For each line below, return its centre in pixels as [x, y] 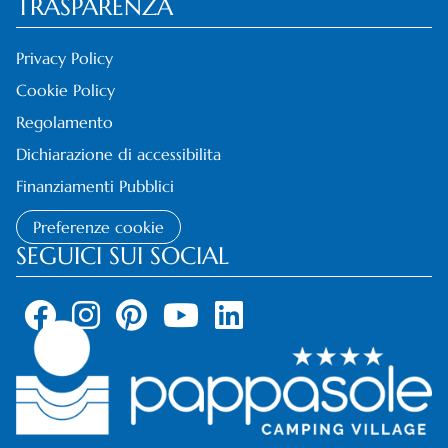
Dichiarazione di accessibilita [118, 153]
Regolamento [64, 121]
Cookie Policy [65, 89]
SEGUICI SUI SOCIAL [122, 255]
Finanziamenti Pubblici [95, 185]
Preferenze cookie [98, 226]
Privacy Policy [64, 57]
